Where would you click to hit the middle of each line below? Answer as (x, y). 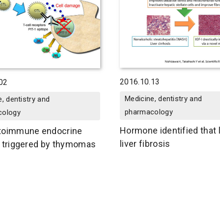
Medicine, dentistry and (164, 98)
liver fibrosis (145, 143)
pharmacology (149, 112)
